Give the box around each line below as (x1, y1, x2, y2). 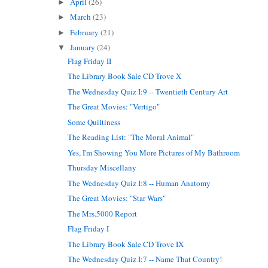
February (70, 26, 101, 38)
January (70, 42, 98, 53)
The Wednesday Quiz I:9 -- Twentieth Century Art (68, 86, 229, 97)
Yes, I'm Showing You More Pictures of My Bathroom (68, 147, 240, 158)
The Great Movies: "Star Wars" (68, 193, 166, 204)
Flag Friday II (68, 55, 112, 66)
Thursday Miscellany (68, 162, 137, 173)
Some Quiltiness (68, 116, 121, 127)
